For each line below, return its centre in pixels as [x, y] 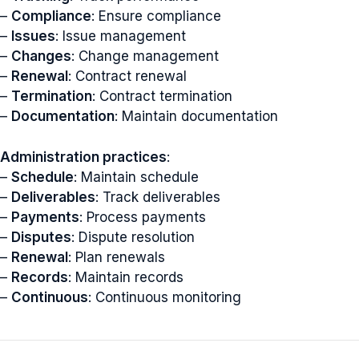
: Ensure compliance [156, 16]
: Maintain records [126, 277]
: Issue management [121, 36]
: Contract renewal [127, 76]
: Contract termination [162, 96]
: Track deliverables [158, 197]
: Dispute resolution [133, 237]
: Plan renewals [117, 257]
